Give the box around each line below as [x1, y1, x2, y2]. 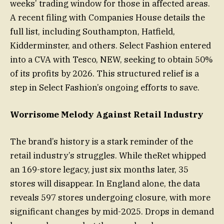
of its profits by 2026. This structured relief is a [10, 67, 199, 79]
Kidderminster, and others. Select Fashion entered [10, 39, 211, 51]
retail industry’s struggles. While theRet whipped [10, 150, 206, 161]
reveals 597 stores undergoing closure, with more [10, 192, 210, 203]
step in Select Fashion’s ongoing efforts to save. [10, 81, 199, 93]
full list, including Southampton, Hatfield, [10, 25, 175, 37]
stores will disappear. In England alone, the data [10, 178, 200, 189]
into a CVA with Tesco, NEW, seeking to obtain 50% [10, 53, 213, 65]
